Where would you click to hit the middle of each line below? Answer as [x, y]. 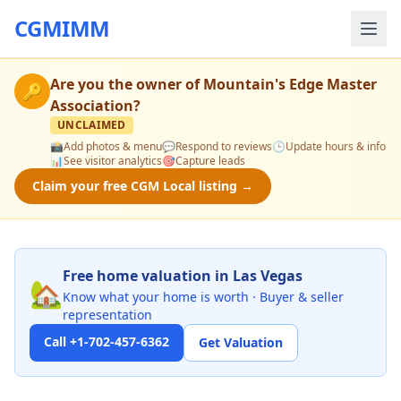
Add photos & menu [113, 146]
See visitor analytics [113, 161]
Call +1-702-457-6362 [107, 341]
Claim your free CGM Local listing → [143, 186]
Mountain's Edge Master [290, 84]
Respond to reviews [224, 146]
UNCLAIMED [92, 125]
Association [92, 106]
